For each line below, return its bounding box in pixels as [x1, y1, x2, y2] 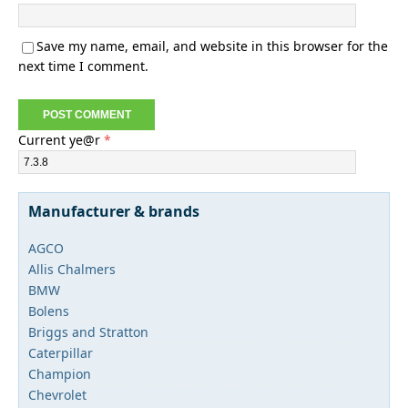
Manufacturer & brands [28, 201, 199, 221]
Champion [28, 365, 91, 382]
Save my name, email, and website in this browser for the [36, 37, 388, 55]
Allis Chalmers [28, 260, 116, 278]
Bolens [28, 302, 69, 320]
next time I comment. [18, 57, 148, 75]
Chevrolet [28, 386, 87, 403]
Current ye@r [18, 131, 104, 148]
